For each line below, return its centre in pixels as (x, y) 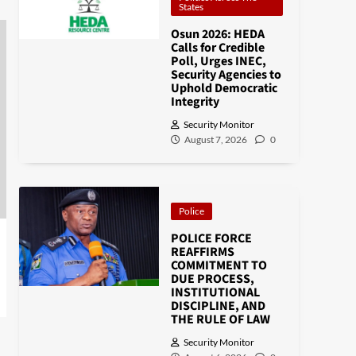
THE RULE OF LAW (220, 319)
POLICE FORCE (211, 238)
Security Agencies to (226, 75)
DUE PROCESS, (212, 279)
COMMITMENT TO (219, 265)
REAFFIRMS (202, 252)
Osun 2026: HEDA (217, 34)
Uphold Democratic (224, 88)
